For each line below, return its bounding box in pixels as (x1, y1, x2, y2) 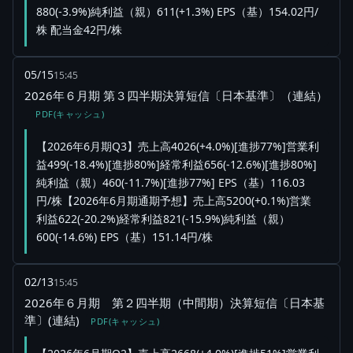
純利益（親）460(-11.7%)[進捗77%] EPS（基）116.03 (36, 175, 305, 191)
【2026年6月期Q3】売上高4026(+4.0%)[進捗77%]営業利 (36, 139, 319, 154)
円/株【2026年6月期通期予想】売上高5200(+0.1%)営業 (36, 193, 311, 209)
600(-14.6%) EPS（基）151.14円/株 (36, 229, 213, 245)
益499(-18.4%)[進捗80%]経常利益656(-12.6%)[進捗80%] (36, 157, 317, 173)
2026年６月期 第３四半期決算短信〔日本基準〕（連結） (24, 87, 328, 104)
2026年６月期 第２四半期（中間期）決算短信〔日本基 (24, 295, 325, 311)
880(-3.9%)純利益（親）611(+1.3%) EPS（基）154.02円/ (36, 4, 318, 20)
